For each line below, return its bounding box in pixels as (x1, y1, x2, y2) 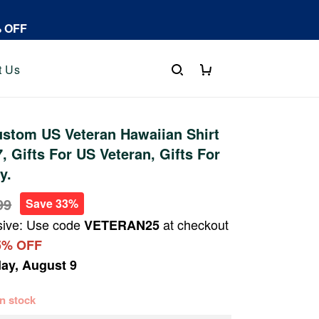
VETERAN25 (84, 216, 160, 234)
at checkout (159, 215, 229, 234)
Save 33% (26, 195, 79, 211)
